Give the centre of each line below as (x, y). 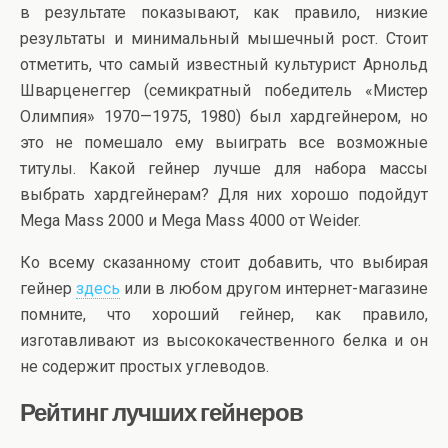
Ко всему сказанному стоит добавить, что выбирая (224, 263)
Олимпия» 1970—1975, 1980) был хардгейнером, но (224, 117)
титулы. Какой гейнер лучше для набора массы (224, 169)
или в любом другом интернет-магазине (274, 289)
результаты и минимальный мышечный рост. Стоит (224, 39)
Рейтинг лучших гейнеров (161, 412)
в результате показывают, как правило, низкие (224, 13)
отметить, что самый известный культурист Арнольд (224, 65)
